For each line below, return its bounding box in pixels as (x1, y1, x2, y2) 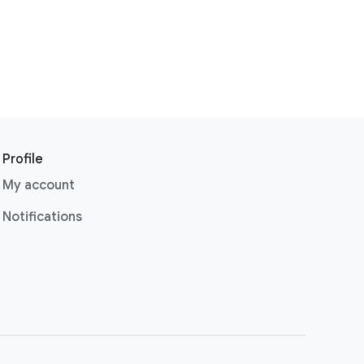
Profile (2, 151, 43, 167)
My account (2, 177, 75, 193)
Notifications (2, 209, 82, 225)
